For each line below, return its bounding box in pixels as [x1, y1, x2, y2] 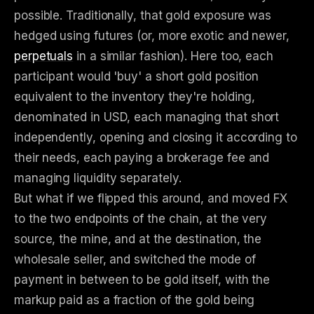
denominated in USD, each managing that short [14, 110, 280, 125]
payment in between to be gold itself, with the [14, 273, 271, 287]
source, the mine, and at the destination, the [14, 232, 262, 247]
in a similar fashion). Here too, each [73, 49, 273, 64]
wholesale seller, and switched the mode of [14, 252, 256, 267]
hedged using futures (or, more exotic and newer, [14, 29, 289, 43]
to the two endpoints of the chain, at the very [14, 212, 268, 226]
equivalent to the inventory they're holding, [14, 90, 256, 104]
